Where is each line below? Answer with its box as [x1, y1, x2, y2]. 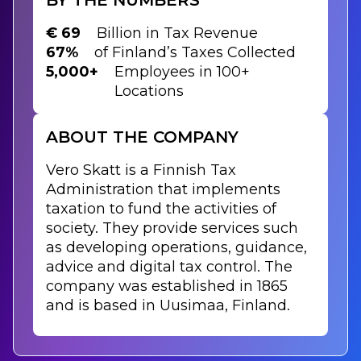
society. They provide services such [46, 218, 298, 237]
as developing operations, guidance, [46, 237, 307, 256]
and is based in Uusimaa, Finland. [46, 295, 290, 314]
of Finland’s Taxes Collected [94, 43, 296, 61]
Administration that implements [46, 179, 280, 198]
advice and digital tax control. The [46, 256, 293, 276]
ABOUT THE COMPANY [46, 127, 239, 147]
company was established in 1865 [46, 276, 288, 295]
